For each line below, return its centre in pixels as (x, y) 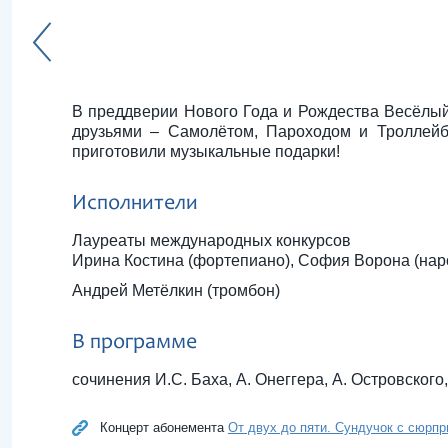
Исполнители (135, 204)
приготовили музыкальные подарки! (206, 151)
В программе (134, 343)
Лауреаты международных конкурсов (211, 240)
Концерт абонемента (164, 427)
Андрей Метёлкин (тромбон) (176, 290)
